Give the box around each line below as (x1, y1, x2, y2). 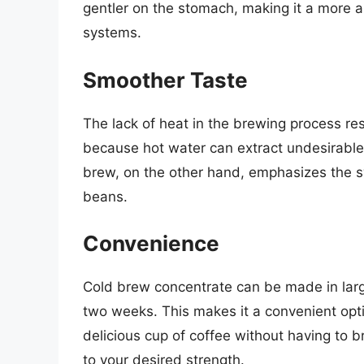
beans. (83, 188, 128, 205)
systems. (83, 24, 141, 41)
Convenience (83, 231, 219, 257)
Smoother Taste (83, 67, 248, 93)
